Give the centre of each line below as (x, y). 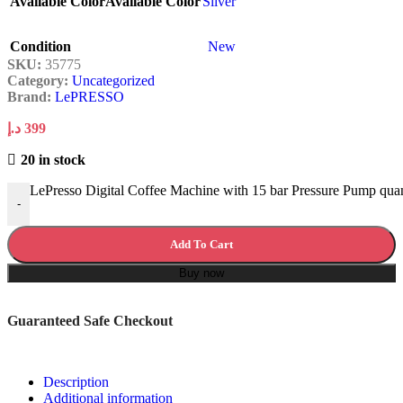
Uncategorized (113, 80)
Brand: (31, 96)
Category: (38, 80)
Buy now (201, 273)
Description (76, 381)
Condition (40, 46)
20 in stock (53, 159)
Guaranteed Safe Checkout (90, 320)
